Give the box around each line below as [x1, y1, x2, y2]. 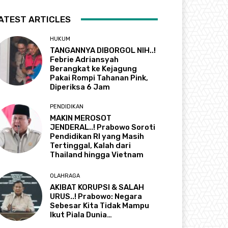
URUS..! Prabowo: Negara [50, 192, 142, 202]
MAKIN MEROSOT [50, 113, 112, 123]
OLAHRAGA [50, 173, 80, 180]
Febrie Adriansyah [50, 54, 119, 64]
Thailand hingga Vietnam [50, 150, 144, 159]
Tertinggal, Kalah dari [50, 140, 131, 150]
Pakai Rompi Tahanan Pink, [50, 73, 149, 82]
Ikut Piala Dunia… [50, 210, 112, 220]
